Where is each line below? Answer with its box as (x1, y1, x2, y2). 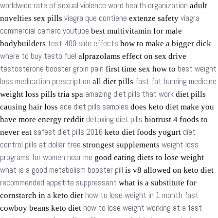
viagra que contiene (64, 13, 127, 23)
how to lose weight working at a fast (83, 203, 202, 213)
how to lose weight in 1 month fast (85, 190, 199, 200)
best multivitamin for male (89, 26, 182, 36)
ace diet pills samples (60, 102, 128, 112)
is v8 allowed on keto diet (123, 165, 214, 175)
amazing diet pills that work (85, 89, 174, 99)
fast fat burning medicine (135, 76, 217, 87)
